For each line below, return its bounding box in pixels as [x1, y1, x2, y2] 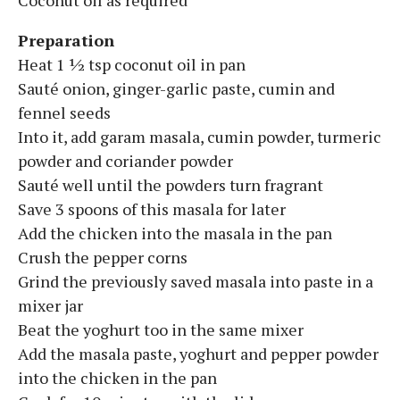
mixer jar [18, 294, 83, 316]
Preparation [18, 29, 114, 51]
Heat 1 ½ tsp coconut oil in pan [18, 53, 246, 75]
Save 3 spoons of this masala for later [18, 197, 286, 220]
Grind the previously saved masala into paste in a [18, 270, 373, 292]
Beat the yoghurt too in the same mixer [18, 318, 304, 340]
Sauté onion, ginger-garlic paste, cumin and [18, 77, 335, 99]
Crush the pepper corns [18, 246, 187, 268]
